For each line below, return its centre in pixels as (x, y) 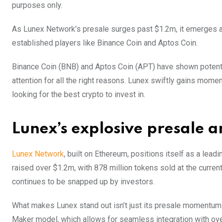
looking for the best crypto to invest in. (79, 94)
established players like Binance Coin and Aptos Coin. (105, 43)
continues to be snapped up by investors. (83, 181)
